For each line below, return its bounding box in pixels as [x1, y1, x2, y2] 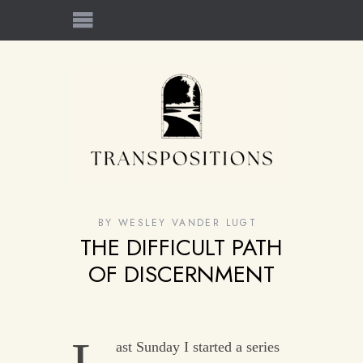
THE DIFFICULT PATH [80, 231, 283, 265]
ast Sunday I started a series [115, 339, 280, 356]
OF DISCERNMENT [88, 258, 275, 292]
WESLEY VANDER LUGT [118, 216, 258, 231]
